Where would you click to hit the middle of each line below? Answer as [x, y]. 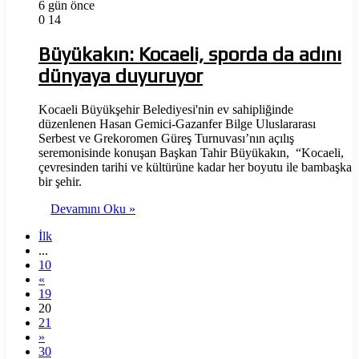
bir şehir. [60, 181]
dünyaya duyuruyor [121, 75]
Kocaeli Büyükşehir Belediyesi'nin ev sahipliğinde [166, 109]
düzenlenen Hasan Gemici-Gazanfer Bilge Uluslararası [177, 123]
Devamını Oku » [93, 208]
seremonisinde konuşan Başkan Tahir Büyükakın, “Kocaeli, [191, 152]
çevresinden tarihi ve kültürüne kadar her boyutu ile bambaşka [195, 167]
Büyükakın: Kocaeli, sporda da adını [190, 54]
